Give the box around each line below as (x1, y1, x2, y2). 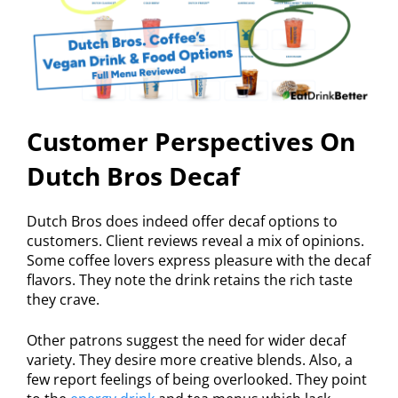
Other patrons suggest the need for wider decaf (27, 330, 346, 351)
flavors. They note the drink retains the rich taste (27, 270, 353, 291)
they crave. (27, 290, 99, 310)
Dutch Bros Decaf (27, 159, 240, 194)
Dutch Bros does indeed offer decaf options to (27, 211, 338, 232)
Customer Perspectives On (27, 124, 355, 159)
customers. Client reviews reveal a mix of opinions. (27, 231, 364, 251)
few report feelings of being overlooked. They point (27, 370, 367, 390)
